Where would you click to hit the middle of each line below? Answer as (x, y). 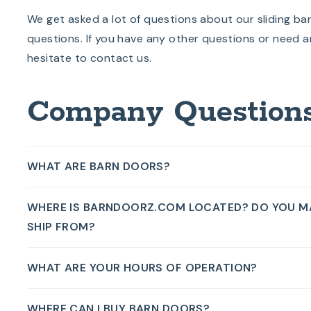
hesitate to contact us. (89, 58)
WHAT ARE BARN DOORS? (99, 166)
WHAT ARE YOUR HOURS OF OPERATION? (142, 267)
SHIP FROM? (61, 226)
